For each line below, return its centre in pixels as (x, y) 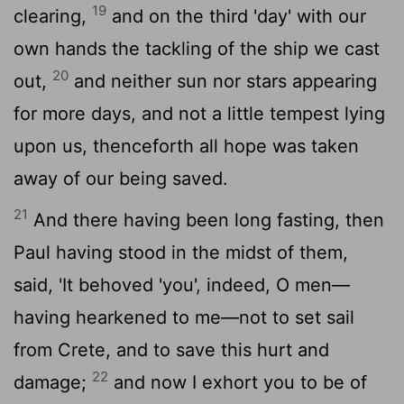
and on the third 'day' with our (236, 16)
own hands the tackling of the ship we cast (197, 48)
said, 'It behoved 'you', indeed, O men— (182, 285)
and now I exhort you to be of (238, 382)
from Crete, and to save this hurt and (171, 349)
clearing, (53, 16)
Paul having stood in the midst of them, (181, 252)
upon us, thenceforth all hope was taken (186, 146)
